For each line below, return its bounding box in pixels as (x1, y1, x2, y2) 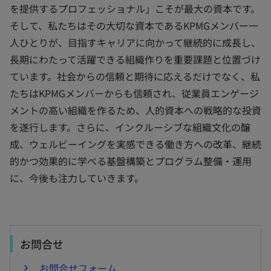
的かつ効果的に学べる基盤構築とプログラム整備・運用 (10, 154, 252, 168)
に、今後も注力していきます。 (10, 171, 144, 185)
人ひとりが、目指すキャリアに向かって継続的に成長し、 (10, 35, 261, 50)
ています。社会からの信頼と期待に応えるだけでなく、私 (10, 69, 260, 83)
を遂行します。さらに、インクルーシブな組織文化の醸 (10, 120, 250, 134)
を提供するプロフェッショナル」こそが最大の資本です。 (10, 1, 260, 16)
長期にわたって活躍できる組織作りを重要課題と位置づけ (10, 52, 261, 67)
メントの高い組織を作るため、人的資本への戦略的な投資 (10, 103, 261, 117)
